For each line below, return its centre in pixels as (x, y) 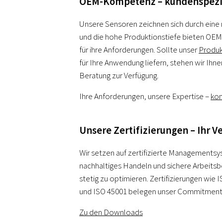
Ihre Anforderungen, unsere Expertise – (145, 96)
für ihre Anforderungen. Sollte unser (139, 49)
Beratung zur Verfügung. (119, 75)
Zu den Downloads (111, 212)
